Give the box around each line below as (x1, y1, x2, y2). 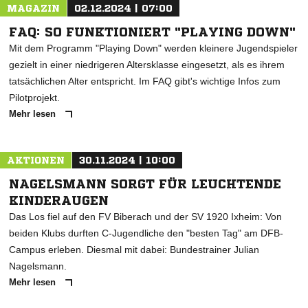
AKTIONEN (7, 155, 65, 165)
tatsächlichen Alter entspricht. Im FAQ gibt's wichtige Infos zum (9, 76, 280, 87)
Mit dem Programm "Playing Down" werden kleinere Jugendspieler (9, 43, 298, 54)
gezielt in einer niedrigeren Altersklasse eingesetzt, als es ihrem (9, 59, 285, 70)
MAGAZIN (7, 3, 60, 13)
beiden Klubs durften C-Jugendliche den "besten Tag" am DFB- (9, 228, 283, 239)
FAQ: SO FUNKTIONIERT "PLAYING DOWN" (9, 25, 296, 38)
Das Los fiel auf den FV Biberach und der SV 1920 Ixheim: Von (9, 211, 282, 222)
